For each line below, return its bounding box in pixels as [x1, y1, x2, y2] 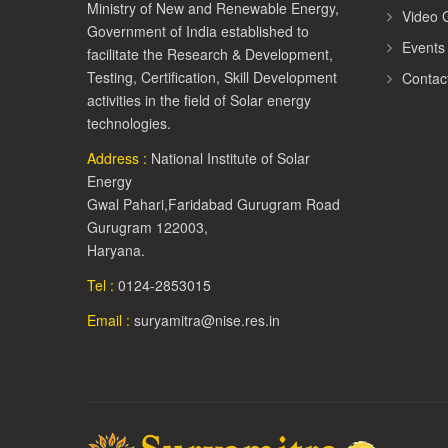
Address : [87, 148, 151, 168]
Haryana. [87, 240, 145, 260]
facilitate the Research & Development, [87, 44, 333, 64]
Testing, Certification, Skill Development [87, 67, 337, 87]
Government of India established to [87, 21, 309, 41]
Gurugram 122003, [87, 217, 208, 237]
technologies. [87, 113, 171, 133]
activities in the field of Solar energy [87, 90, 311, 110]
